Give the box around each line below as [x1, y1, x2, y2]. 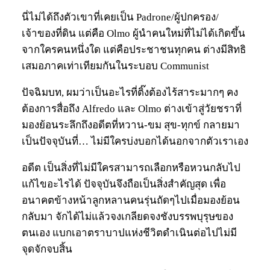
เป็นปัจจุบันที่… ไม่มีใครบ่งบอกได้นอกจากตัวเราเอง [22, 136, 248, 148]
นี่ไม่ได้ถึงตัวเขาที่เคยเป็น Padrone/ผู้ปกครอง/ [22, 11, 219, 24]
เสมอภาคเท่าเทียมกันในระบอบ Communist [22, 60, 209, 72]
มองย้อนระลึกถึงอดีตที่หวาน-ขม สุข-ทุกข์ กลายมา [22, 119, 240, 131]
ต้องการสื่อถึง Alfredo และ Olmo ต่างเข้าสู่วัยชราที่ [22, 103, 242, 115]
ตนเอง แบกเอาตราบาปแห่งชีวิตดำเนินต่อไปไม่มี [22, 227, 237, 239]
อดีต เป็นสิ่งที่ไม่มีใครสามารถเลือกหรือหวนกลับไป [22, 162, 240, 174]
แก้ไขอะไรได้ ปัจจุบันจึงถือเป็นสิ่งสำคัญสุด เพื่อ [22, 178, 226, 190]
